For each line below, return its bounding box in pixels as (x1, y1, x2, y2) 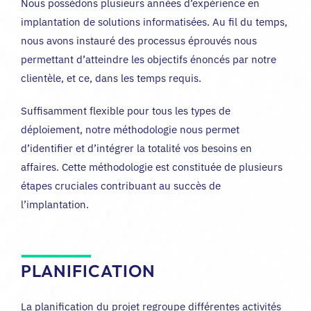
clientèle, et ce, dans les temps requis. (21, 72, 201, 85)
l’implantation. (21, 198, 89, 212)
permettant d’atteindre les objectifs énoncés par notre (21, 53, 276, 67)
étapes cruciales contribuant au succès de (21, 179, 221, 193)
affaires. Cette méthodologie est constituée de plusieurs (21, 160, 283, 174)
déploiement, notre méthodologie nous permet (21, 123, 239, 137)
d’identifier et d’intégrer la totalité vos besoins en (21, 142, 252, 155)
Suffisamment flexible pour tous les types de (21, 104, 230, 118)
